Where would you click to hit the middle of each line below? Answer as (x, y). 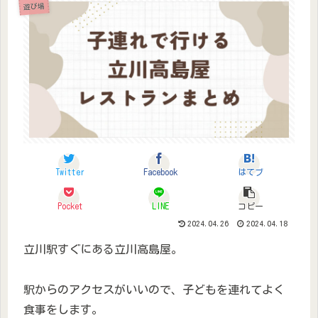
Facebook (160, 172)
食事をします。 (63, 310)
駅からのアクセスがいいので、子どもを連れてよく (154, 290)
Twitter (70, 172)
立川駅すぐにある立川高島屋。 (103, 250)
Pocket (70, 206)
